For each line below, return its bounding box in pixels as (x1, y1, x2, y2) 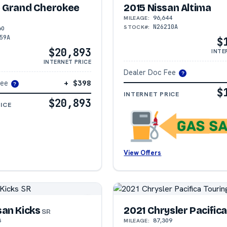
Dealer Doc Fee (124, 67, 176, 78)
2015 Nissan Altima (124, 2, 211, 14)
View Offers (124, 148, 162, 157)
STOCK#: (124, 23, 150, 31)
